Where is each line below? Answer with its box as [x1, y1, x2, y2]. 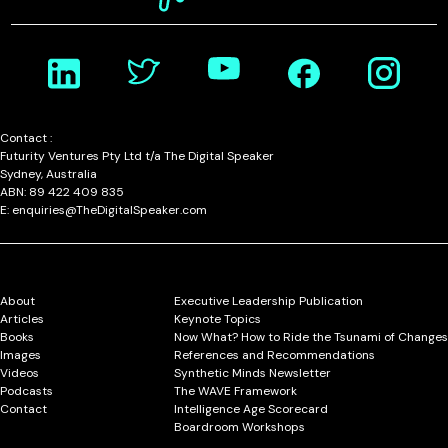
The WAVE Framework [174, 383, 297, 399]
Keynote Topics [174, 311, 261, 327]
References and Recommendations [174, 347, 375, 363]
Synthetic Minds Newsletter [174, 365, 331, 381]
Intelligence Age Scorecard [174, 401, 328, 417]
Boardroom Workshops [174, 419, 305, 435]
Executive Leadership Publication [174, 293, 363, 309]
